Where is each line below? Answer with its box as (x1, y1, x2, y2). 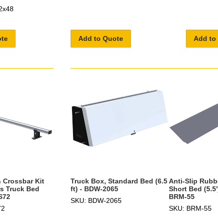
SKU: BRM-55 (168, 204, 212, 213)
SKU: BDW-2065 (70, 197, 122, 205)
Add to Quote (78, 35, 123, 43)
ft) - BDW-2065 (70, 185, 118, 193)
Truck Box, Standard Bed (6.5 (70, 177, 167, 185)
